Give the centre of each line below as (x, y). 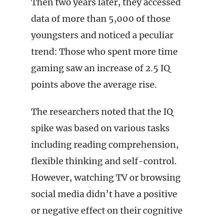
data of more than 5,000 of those (101, 19)
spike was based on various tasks (100, 128)
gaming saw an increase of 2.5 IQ (101, 68)
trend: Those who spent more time (104, 52)
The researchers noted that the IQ (102, 112)
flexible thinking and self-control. (104, 161)
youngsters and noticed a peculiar (102, 35)
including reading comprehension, (105, 145)
